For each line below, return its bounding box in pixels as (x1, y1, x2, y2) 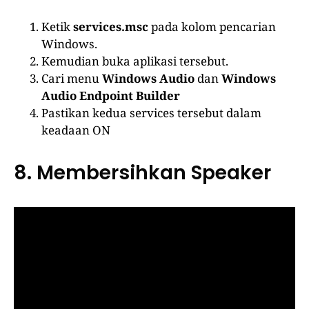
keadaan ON (41, 122, 110, 139)
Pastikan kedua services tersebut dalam (41, 105, 261, 121)
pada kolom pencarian (148, 19, 276, 35)
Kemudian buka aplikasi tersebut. (41, 53, 228, 70)
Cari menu (41, 70, 102, 87)
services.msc (73, 19, 148, 35)
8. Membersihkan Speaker (14, 159, 271, 187)
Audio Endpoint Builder (41, 88, 180, 104)
